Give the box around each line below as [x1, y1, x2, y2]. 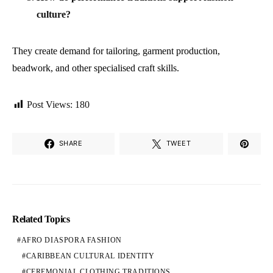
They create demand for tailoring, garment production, [12, 45, 220, 56]
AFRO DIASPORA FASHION [21, 236, 122, 244]
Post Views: [27, 99, 73, 110]
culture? [37, 9, 71, 19]
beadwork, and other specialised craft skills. [12, 62, 179, 73]
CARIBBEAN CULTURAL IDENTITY [26, 252, 155, 260]
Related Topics [12, 213, 70, 224]
